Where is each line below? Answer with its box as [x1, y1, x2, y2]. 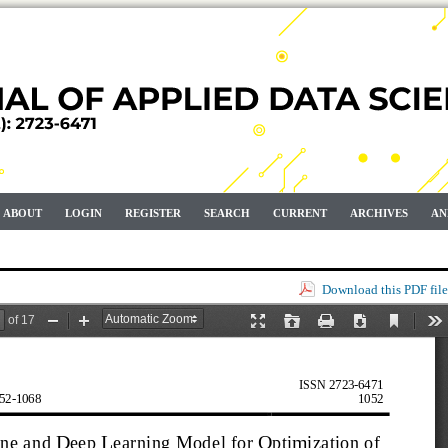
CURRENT [273, 207, 327, 219]
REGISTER [125, 207, 181, 219]
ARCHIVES [350, 207, 408, 219]
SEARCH [204, 207, 250, 219]
